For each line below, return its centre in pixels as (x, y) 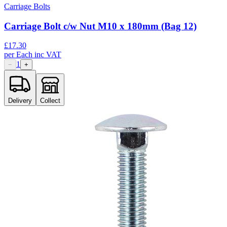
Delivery (20, 101)
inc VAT (48, 55)
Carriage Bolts (27, 6)
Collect (50, 101)
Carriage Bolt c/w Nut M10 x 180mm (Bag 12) (100, 26)
